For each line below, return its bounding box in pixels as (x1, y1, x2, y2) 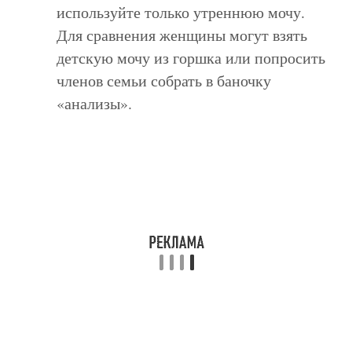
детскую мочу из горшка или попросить (57, 47, 326, 68)
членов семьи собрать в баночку (57, 70, 272, 91)
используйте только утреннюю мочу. (57, 2, 306, 23)
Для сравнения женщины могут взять (57, 24, 308, 46)
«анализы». (57, 93, 133, 114)
